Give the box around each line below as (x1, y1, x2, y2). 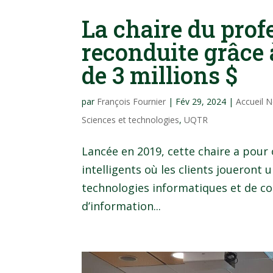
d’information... (82, 199, 161, 214)
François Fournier (97, 96, 166, 108)
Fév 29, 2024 (175, 96, 227, 108)
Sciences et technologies (82, 114, 180, 126)
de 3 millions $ (82, 60, 238, 91)
